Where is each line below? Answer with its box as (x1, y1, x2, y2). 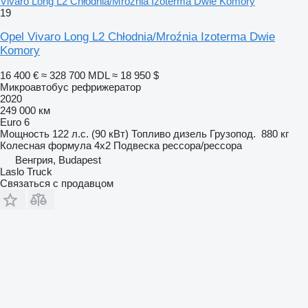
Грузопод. (210, 127, 256, 140)
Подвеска (113, 139, 159, 151)
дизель (173, 127, 207, 140)
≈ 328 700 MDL (41, 69, 109, 81)
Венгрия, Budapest (15, 153, 101, 166)
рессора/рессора (162, 139, 242, 151)
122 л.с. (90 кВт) (52, 127, 129, 140)
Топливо (131, 127, 170, 140)
